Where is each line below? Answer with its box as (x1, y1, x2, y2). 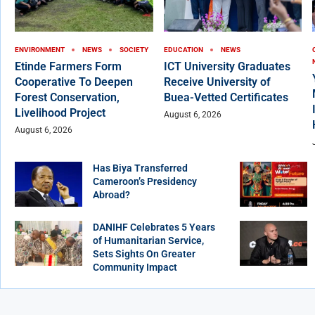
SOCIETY (120, 46, 148, 54)
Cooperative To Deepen (15, 75, 133, 89)
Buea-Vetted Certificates (163, 91, 288, 105)
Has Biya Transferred (93, 162, 188, 174)
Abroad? (93, 189, 130, 201)
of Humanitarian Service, (93, 235, 204, 247)
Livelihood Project (15, 106, 105, 120)
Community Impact (93, 262, 177, 274)
